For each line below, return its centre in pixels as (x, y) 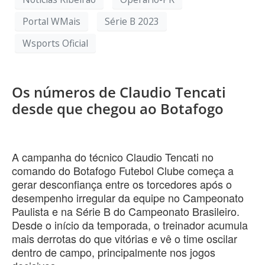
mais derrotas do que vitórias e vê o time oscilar (125, 239)
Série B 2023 (132, 21)
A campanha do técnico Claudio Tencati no (113, 157)
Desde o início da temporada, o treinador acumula (130, 225)
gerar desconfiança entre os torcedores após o (122, 184)
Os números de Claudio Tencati (119, 92)
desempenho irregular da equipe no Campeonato (128, 198)
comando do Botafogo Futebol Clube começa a (123, 171)
